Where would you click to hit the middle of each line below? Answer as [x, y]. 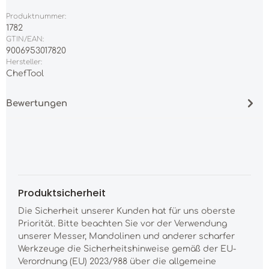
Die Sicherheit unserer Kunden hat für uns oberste [127, 211]
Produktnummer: [36, 16]
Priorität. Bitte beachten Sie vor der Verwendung [122, 223]
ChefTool [25, 73]
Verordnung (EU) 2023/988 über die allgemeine [117, 261]
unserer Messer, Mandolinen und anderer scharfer [126, 236]
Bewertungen [37, 103]
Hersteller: [24, 62]
